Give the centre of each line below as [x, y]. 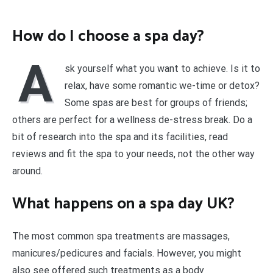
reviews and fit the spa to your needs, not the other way [133, 154]
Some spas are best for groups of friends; [156, 103]
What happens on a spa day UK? [123, 204]
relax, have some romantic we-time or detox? [162, 86]
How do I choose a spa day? [108, 36]
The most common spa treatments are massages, [121, 236]
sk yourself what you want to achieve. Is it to [162, 69]
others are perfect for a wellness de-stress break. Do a [132, 120]
